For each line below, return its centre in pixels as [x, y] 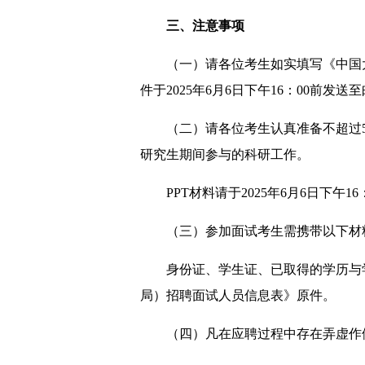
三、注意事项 [205, 26]
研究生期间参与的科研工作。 [225, 154]
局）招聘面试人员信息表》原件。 [238, 295]
